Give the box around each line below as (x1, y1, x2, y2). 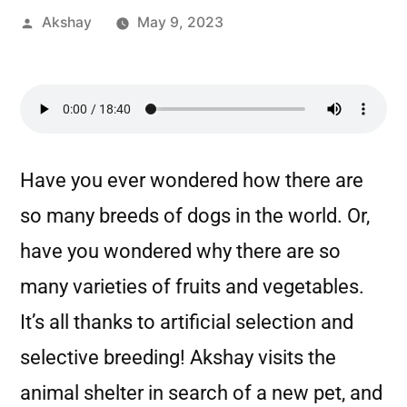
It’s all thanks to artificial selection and (20, 311, 353, 333)
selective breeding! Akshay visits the (20, 346, 336, 369)
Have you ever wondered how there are (20, 169, 363, 192)
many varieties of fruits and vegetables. (20, 275, 364, 298)
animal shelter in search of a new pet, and (20, 382, 382, 404)
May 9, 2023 (136, 14, 223, 31)
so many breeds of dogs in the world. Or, (20, 204, 370, 227)
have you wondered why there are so (20, 240, 341, 263)
